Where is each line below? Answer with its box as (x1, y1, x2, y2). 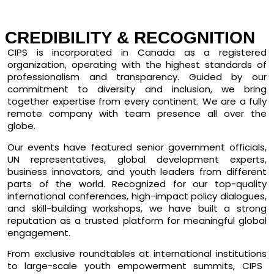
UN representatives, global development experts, (7, 152, 267, 166)
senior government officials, (136, 140, 267, 154)
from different (194, 165, 267, 178)
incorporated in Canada (52, 46, 175, 59)
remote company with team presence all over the (7, 107, 267, 120)
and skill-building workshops (7, 201, 141, 215)
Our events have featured (7, 140, 136, 154)
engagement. (7, 226, 70, 239)
